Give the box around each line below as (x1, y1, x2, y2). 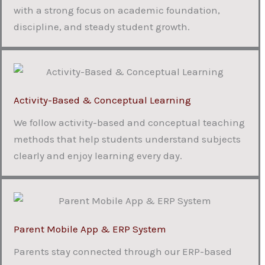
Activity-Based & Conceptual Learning (14, 93, 191, 106)
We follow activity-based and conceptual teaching (14, 116, 245, 128)
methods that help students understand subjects (14, 132, 241, 145)
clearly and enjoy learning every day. (14, 149, 182, 161)
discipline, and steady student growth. (14, 20, 190, 33)
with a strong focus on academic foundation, (14, 4, 220, 16)
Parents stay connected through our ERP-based (14, 245, 232, 257)
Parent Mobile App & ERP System (14, 222, 166, 235)
